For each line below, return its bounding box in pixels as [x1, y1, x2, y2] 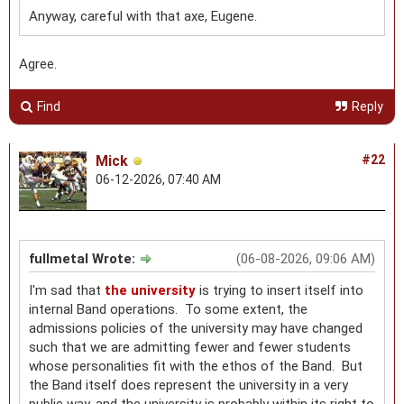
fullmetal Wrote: [29, 250, 139, 267]
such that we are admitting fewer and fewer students [29, 338, 351, 355]
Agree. [19, 55, 57, 72]
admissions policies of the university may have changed [29, 319, 363, 336]
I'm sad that [29, 281, 105, 298]
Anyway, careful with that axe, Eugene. [29, 7, 257, 24]
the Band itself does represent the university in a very [29, 376, 348, 393]
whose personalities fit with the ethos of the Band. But [29, 357, 363, 374]
